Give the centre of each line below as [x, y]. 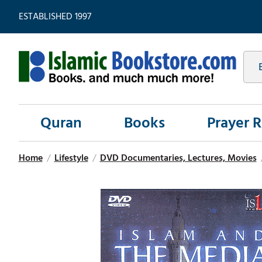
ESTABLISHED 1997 [55, 16]
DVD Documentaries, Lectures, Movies [178, 158]
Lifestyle [71, 158]
